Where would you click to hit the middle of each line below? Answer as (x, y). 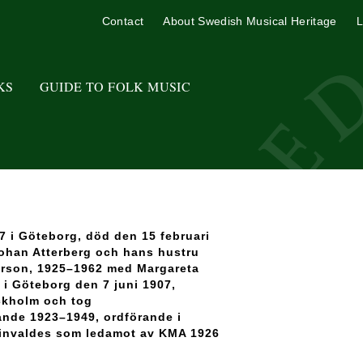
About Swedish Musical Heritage (250, 21)
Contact (123, 21)
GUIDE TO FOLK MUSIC (115, 86)
